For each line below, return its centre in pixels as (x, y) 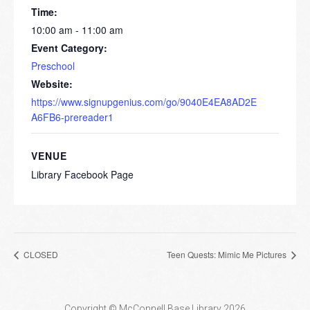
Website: (52, 84)
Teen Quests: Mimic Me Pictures (228, 254)
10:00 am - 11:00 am (77, 30)
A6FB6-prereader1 (72, 117)
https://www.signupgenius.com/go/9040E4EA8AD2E (144, 102)
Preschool (53, 66)
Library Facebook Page (82, 175)
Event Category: (69, 48)
